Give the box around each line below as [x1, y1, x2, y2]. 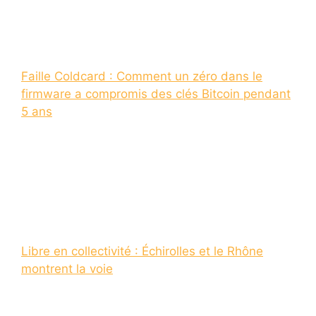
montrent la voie [21, 262, 113, 276]
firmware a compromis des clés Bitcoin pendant [21, 86, 291, 101]
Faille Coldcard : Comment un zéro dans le [21, 68, 262, 83]
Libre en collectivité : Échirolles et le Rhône [21, 244, 263, 259]
